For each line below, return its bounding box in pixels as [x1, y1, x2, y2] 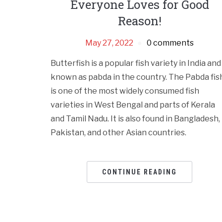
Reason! [117, 13, 162, 29]
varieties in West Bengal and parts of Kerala [51, 100, 215, 110]
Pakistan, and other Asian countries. [51, 128, 186, 138]
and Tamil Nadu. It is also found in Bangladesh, [51, 114, 220, 124]
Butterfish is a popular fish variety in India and [51, 58, 221, 68]
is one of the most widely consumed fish [51, 86, 199, 96]
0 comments [147, 38, 194, 48]
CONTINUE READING [102, 168, 177, 176]
